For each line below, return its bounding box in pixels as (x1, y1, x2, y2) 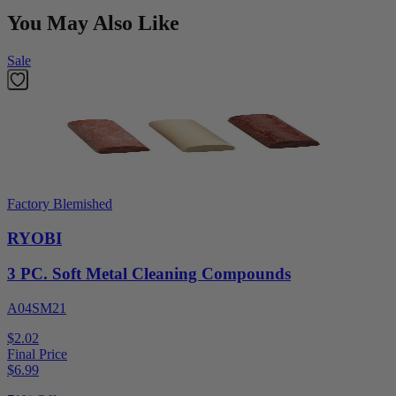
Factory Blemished (7, 195, 112, 211)
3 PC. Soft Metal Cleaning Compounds (7, 264, 291, 284)
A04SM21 (7, 301, 66, 316)
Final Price (7, 346, 67, 362)
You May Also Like (7, 11, 179, 34)
